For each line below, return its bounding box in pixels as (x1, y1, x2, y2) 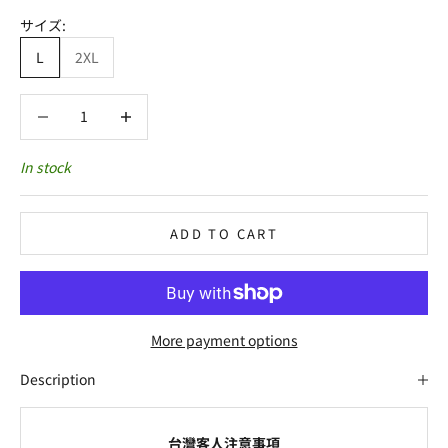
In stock (20, 156, 71, 177)
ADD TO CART (170, 223, 278, 243)
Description (20, 369, 96, 390)
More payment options (150, 330, 298, 351)
